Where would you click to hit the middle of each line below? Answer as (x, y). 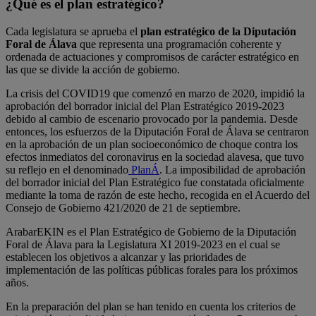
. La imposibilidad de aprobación (232, 169)
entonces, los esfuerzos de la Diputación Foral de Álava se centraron (157, 131)
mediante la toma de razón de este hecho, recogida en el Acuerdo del (158, 195)
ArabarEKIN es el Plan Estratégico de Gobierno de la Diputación (151, 231)
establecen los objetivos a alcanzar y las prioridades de (126, 257)
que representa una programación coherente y (181, 44)
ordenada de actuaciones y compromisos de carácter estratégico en (152, 56)
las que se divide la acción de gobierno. (93, 69)
